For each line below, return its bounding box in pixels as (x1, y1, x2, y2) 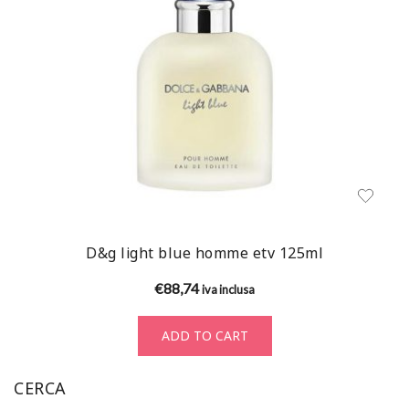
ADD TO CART (161, 327, 248, 345)
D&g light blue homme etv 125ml (86, 243, 323, 264)
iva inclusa (202, 282, 255, 298)
